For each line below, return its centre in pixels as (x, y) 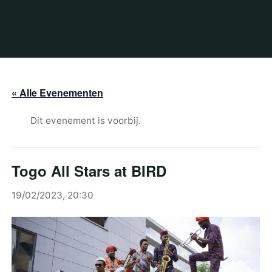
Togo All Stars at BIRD (89, 171)
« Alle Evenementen (58, 93)
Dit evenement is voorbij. (86, 121)
